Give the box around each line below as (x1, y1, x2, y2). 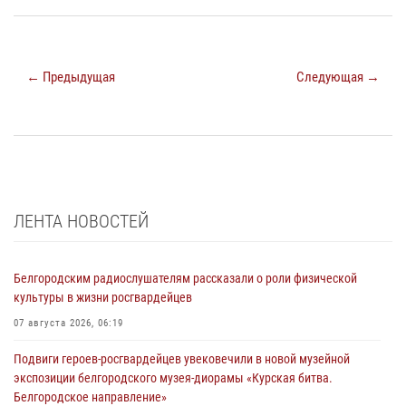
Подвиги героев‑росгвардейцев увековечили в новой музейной (14, 352, 350, 367)
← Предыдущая (26, 69, 115, 86)
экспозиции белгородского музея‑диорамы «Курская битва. (14, 371, 333, 386)
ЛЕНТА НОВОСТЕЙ (14, 210, 149, 233)
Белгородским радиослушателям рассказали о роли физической (14, 271, 357, 286)
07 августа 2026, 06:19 (14, 317, 123, 330)
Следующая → (296, 69, 380, 86)
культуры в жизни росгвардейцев (14, 290, 192, 305)
